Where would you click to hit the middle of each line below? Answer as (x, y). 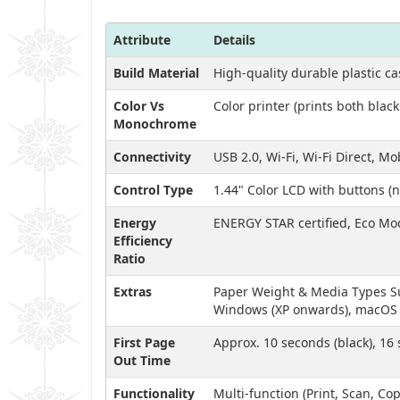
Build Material (156, 72)
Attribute (142, 39)
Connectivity (152, 156)
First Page (144, 342)
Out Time (142, 360)
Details (234, 39)
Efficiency (143, 240)
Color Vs (139, 105)
